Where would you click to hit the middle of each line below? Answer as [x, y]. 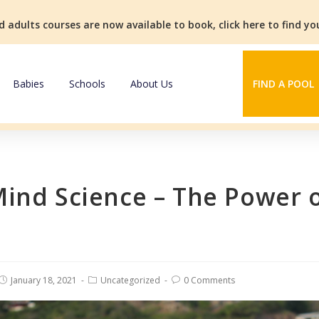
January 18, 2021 [44, 281]
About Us [151, 83]
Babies [28, 83]
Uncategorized [130, 281]
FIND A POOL [283, 84]
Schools [87, 83]
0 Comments [209, 281]
